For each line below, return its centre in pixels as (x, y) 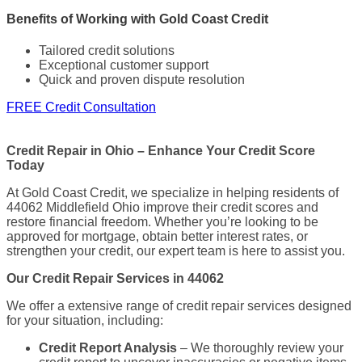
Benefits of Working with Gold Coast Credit (137, 19)
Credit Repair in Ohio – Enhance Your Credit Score (161, 151)
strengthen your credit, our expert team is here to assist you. (176, 251)
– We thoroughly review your (260, 348)
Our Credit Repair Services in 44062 (115, 279)
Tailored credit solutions (107, 51)
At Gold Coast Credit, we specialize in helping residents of (173, 193)
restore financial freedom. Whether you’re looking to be (162, 222)
